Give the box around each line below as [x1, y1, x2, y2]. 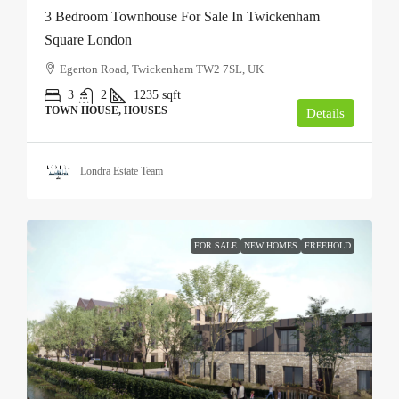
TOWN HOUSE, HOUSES [45, 104, 167, 117]
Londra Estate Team [80, 165, 163, 177]
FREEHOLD [305, 240, 351, 250]
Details [306, 106, 345, 120]
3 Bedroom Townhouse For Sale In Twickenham [45, 9, 320, 24]
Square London [45, 32, 132, 47]
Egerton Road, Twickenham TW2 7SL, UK [60, 62, 264, 76]
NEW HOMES [244, 240, 297, 250]
